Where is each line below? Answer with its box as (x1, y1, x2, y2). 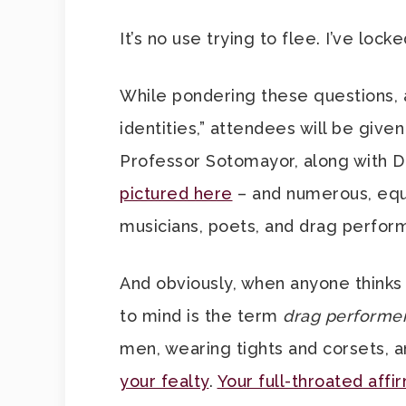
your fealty (120, 372, 209, 391)
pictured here (120, 184, 233, 203)
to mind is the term (120, 306, 283, 325)
